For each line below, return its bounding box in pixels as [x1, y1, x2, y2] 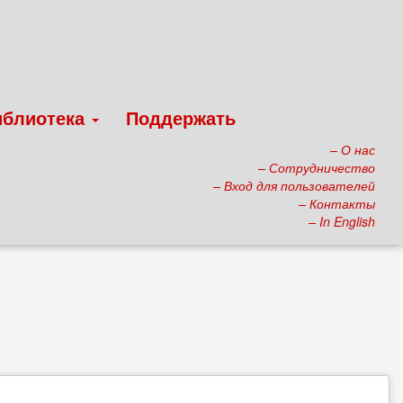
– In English [309, 212, 375, 230]
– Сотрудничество [258, 158, 375, 176]
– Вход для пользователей [213, 176, 375, 194]
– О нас [330, 140, 375, 158]
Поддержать [126, 104, 236, 130]
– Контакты [299, 194, 375, 212]
